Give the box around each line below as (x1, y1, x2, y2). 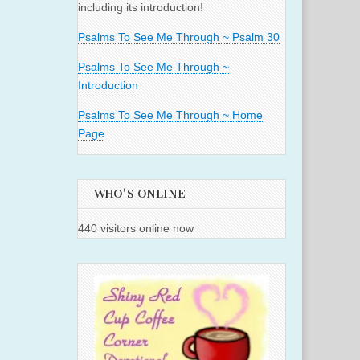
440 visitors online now (78, 222, 194, 235)
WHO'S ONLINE (94, 187, 186, 202)
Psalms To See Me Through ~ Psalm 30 (78, 31, 280, 44)
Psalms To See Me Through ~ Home (78, 108, 263, 122)
